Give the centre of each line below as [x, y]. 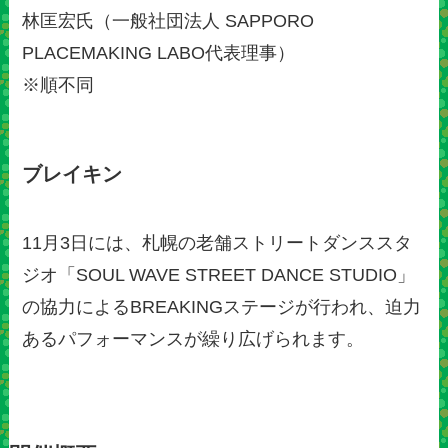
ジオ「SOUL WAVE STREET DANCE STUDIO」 [219, 275]
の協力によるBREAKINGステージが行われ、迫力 [222, 307]
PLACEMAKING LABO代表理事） [159, 53]
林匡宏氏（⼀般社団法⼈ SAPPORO [168, 21]
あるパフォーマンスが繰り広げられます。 [193, 339]
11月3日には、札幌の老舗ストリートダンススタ [217, 243]
